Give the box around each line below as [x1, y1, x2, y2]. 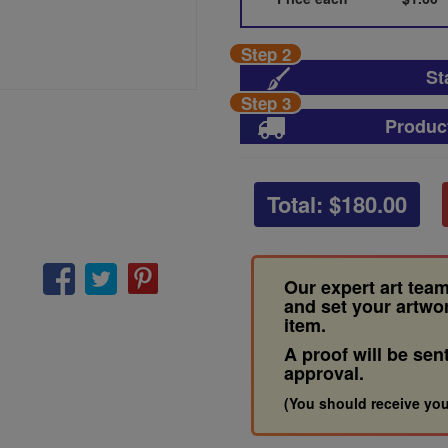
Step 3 [240, 90, 291, 115]
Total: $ [267, 187, 341, 220]
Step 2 [240, 41, 291, 66]
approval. [284, 359, 364, 386]
